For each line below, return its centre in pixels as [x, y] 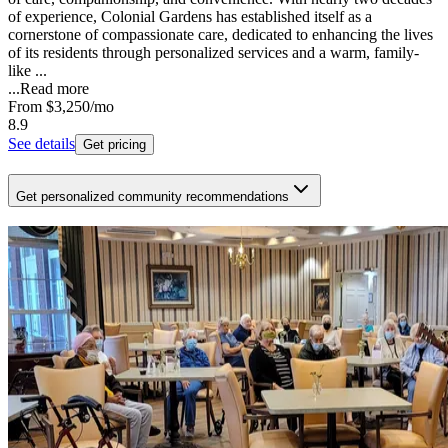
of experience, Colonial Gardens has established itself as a [190, 17]
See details [41, 144]
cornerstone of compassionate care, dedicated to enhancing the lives [220, 35]
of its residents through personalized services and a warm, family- [213, 53]
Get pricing [114, 145]
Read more [54, 89]
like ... [27, 71]
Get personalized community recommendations [152, 196]
